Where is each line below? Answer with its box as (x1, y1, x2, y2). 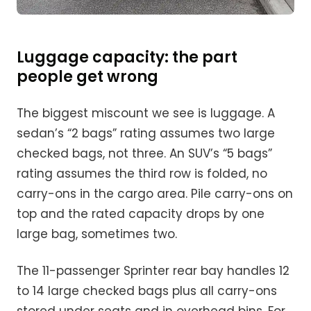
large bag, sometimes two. (17, 226, 177, 243)
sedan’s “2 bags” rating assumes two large (17, 125, 275, 142)
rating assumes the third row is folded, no (17, 165, 267, 183)
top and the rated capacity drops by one (17, 205, 264, 223)
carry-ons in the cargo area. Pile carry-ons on (17, 185, 293, 203)
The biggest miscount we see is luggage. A (17, 105, 275, 122)
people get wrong (17, 66, 158, 88)
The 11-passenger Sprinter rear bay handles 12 (17, 262, 289, 280)
